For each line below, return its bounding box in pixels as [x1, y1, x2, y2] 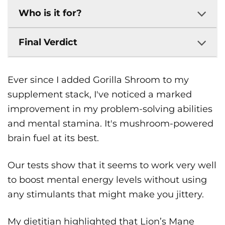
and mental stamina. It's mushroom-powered [8, 118, 213, 130]
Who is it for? [19, 8, 82, 19]
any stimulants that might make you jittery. [8, 189, 204, 200]
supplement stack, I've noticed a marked [8, 89, 192, 100]
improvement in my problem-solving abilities [8, 103, 212, 115]
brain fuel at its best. [8, 133, 99, 144]
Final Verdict [19, 37, 77, 48]
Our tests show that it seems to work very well [8, 160, 216, 171]
